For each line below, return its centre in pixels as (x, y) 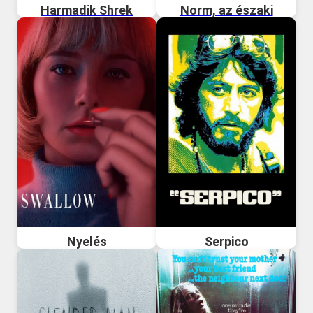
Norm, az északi (226, 10)
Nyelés (87, 241)
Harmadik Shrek (87, 10)
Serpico (226, 241)
